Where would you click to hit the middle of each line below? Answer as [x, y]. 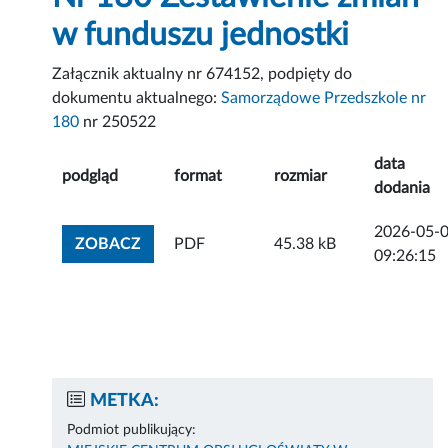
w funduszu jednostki [201, 35]
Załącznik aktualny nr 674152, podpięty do [202, 74]
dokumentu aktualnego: [137, 98]
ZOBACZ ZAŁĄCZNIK [220, 243]
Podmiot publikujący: [132, 430]
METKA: [125, 401]
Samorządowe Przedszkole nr [324, 98]
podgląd [90, 176]
